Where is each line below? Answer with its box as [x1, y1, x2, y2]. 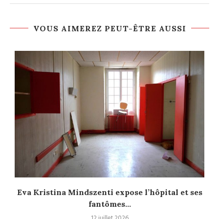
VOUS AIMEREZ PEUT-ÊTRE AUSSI [33, 23, 186, 34]
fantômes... [88, 198, 131, 209]
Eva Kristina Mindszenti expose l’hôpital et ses [17, 187, 202, 197]
